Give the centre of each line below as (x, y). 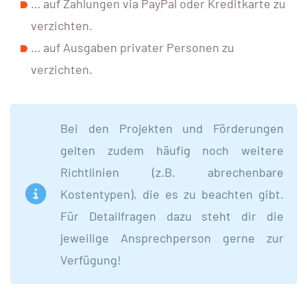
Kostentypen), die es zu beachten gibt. (172, 194)
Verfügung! (91, 259)
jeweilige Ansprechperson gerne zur (172, 237)
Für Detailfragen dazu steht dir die (172, 216)
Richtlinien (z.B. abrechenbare (172, 172)
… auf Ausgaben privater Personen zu (133, 47)
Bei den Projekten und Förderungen (172, 128)
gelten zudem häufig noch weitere (172, 150)
